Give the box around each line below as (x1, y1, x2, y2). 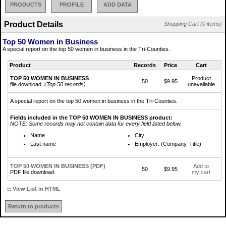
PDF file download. (10, 168, 55, 175)
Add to (193, 162, 209, 169)
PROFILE (59, 1, 84, 8)
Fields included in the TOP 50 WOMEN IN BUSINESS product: (10, 114, 173, 121)
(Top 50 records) (44, 81, 86, 87)
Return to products (8, 203, 59, 209)
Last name (30, 140, 56, 147)
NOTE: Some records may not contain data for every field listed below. (10, 120, 182, 127)
